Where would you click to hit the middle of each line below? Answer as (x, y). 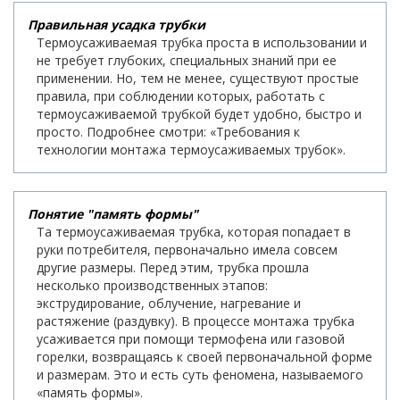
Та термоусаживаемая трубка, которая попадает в (194, 232)
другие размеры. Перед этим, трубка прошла (173, 268)
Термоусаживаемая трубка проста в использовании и (202, 43)
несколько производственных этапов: (152, 286)
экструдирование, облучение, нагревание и (169, 304)
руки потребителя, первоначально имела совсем (187, 250)
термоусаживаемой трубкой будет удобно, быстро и (199, 114)
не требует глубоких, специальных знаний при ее (187, 61)
